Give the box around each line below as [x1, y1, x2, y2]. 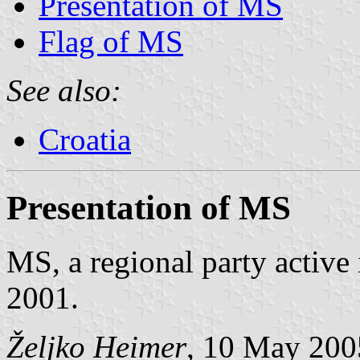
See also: [6, 72, 121, 108]
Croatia [39, 121, 131, 157]
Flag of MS [39, 23, 183, 59]
